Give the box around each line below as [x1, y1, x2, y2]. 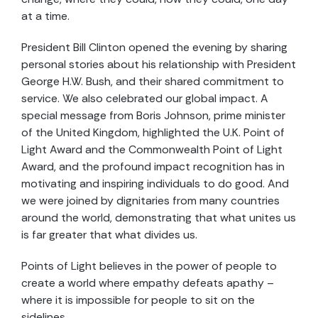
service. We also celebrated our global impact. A [21, 91, 268, 106]
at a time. [21, 9, 70, 24]
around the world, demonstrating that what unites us [21, 210, 296, 226]
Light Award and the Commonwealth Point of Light [21, 142, 283, 158]
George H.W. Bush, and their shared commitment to [21, 74, 284, 89]
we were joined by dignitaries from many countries [21, 193, 280, 209]
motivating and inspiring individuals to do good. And [21, 176, 289, 192]
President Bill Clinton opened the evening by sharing [21, 40, 287, 55]
